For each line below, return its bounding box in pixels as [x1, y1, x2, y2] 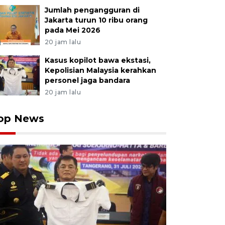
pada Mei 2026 [44, 26, 100, 35]
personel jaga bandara [44, 76, 130, 85]
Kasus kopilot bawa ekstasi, [44, 56, 151, 65]
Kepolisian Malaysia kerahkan [44, 66, 156, 75]
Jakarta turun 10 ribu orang [44, 16, 148, 25]
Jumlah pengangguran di [44, 6, 140, 15]
